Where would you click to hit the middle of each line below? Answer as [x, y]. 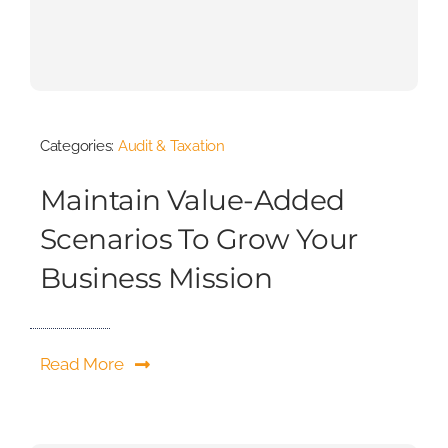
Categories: [78, 146]
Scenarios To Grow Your [198, 239]
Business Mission [156, 278]
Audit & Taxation [171, 146]
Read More [81, 364]
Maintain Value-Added [192, 200]
